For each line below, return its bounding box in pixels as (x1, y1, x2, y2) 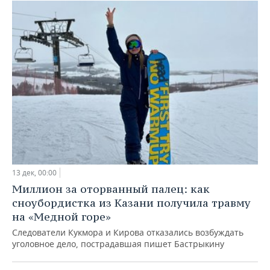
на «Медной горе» (12, 209, 111, 224)
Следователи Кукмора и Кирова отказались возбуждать (12, 226, 243, 238)
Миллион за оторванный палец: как (12, 181, 210, 196)
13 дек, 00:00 (12, 167, 57, 178)
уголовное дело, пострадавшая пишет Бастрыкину (12, 237, 224, 250)
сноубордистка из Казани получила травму (12, 195, 251, 210)
